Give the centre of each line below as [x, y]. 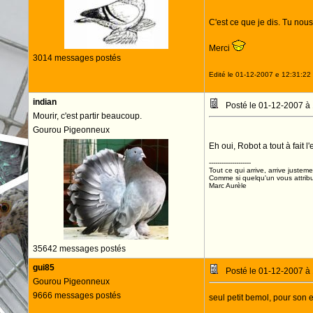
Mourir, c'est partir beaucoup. [87, 116]
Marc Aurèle [227, 185]
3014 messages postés [77, 58]
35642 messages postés [79, 249]
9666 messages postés [77, 296]
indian [44, 102]
